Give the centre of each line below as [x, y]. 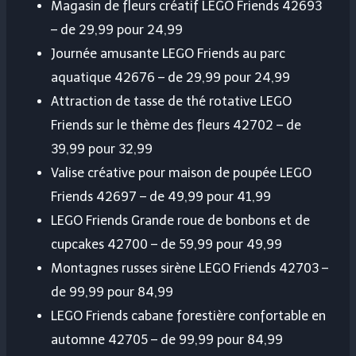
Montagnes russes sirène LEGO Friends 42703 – [190, 269]
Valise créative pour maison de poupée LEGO [181, 173]
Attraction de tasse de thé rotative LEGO [171, 102]
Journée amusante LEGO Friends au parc [168, 54]
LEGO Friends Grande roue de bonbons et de [180, 221]
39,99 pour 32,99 [102, 149]
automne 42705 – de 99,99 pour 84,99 [167, 340]
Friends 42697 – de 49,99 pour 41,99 [161, 197]
